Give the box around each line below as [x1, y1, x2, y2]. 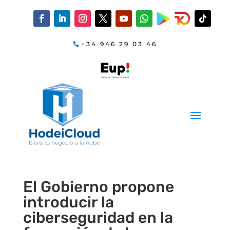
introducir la [23, 193, 114, 212]
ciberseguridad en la [23, 208, 173, 227]
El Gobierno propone [23, 177, 174, 196]
